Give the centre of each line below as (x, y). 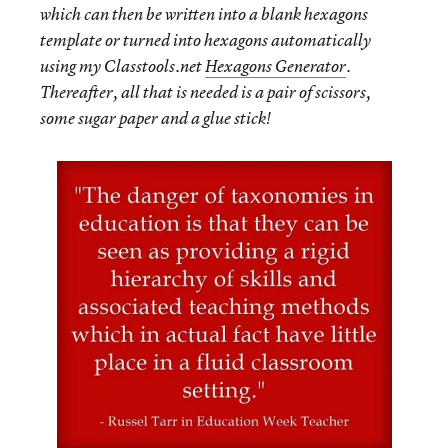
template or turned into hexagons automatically (205, 40)
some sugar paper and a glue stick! (155, 118)
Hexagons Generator (275, 66)
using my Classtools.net (122, 66)
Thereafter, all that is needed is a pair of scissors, (205, 92)
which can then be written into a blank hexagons (204, 14)
